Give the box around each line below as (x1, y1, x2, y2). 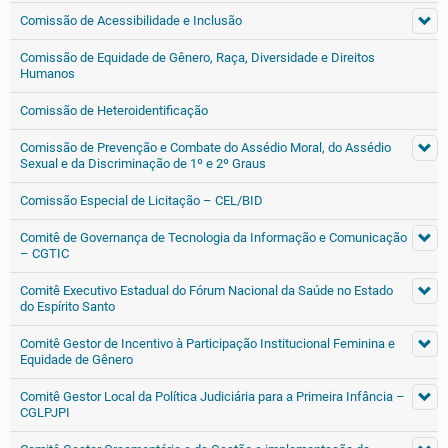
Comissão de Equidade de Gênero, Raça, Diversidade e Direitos (20, 50, 375, 65)
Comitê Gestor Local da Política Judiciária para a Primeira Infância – (20, 389, 405, 404)
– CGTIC (20, 246, 69, 261)
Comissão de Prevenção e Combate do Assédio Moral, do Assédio (20, 140, 391, 155)
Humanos (20, 66, 75, 81)
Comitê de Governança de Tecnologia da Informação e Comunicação (20, 230, 407, 245)
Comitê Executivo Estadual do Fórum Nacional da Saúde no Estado (20, 283, 393, 298)
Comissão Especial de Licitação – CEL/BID (20, 193, 263, 208)
